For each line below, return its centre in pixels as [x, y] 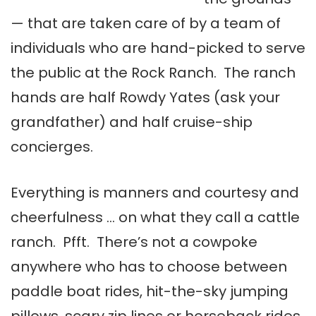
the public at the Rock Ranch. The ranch [153, 73]
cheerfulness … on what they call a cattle [155, 218]
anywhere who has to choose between [149, 267]
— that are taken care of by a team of [146, 24]
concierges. [52, 147]
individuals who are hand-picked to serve [158, 48]
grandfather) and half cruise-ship [132, 122]
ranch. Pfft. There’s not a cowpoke [134, 242]
